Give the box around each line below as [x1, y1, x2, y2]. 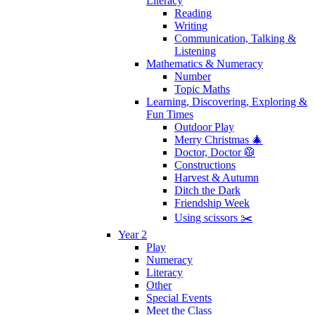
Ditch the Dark [174, 184, 240, 196]
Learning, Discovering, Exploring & [146, 95, 307, 108]
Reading [174, 6, 212, 19]
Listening [174, 44, 216, 57]
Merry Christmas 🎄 [174, 133, 263, 146]
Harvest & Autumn [174, 171, 259, 184]
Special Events [146, 291, 212, 304]
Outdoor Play [174, 120, 234, 133]
